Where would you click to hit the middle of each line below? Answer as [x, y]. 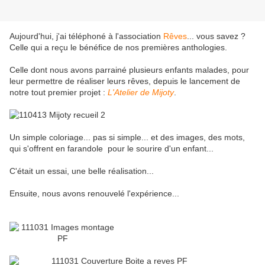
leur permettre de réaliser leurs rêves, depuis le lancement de [125, 81]
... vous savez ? [216, 36]
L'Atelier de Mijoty [141, 93]
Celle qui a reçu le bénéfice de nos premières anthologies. [118, 48]
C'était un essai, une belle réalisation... [82, 171]
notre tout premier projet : [59, 93]
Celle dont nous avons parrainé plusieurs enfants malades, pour [129, 70]
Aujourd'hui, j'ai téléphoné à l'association [86, 36]
